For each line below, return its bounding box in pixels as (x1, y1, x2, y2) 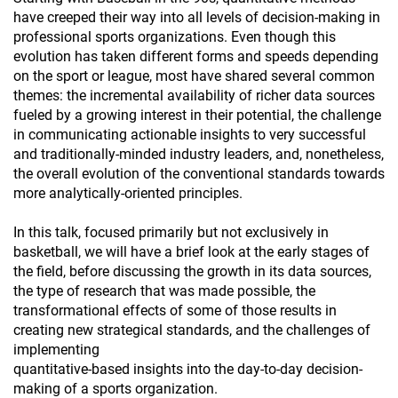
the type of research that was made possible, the (13, 283, 315, 299)
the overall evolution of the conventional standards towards (13, 165, 385, 182)
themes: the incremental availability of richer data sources (13, 87, 375, 104)
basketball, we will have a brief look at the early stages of (13, 243, 370, 260)
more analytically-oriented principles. (13, 185, 243, 202)
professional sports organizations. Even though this (13, 28, 336, 45)
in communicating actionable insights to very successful (13, 126, 366, 143)
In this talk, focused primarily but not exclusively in (13, 224, 329, 241)
